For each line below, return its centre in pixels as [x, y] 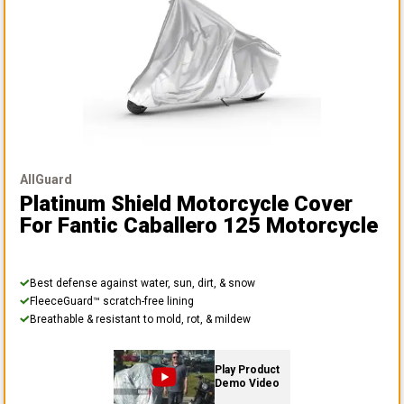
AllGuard [46, 179]
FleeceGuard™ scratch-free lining [112, 301]
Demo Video [247, 383]
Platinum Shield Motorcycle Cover [186, 203]
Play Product [247, 369]
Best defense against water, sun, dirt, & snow [142, 283]
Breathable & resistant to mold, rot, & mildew [140, 319]
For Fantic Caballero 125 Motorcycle [199, 225]
